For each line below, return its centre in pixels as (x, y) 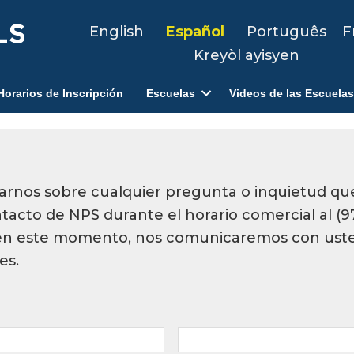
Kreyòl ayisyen (246, 56)
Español (196, 32)
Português (287, 32)
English (117, 32)
